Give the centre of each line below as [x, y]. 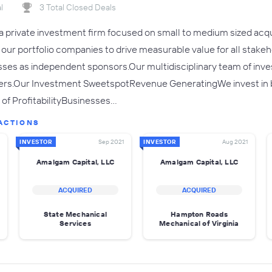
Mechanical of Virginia [199, 223]
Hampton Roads [199, 214]
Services [75, 223]
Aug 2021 [235, 142]
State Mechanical [75, 214]
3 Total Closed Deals [78, 7]
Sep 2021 [111, 142]
